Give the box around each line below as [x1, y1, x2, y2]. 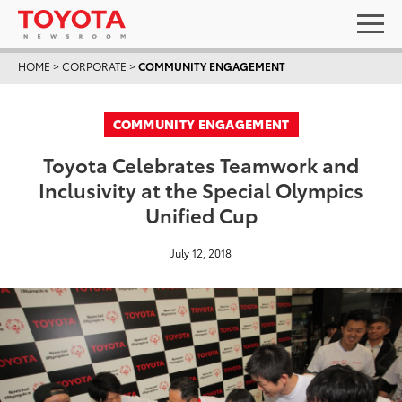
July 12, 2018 [170, 245, 232, 260]
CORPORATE [62, 58, 127, 74]
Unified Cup [144, 200, 258, 228]
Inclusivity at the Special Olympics [39, 175, 363, 203]
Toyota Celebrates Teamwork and [43, 150, 359, 178]
